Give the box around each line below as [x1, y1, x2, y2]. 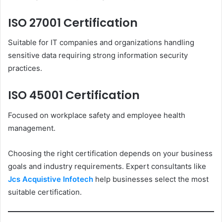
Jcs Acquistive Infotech [8, 174, 93, 184]
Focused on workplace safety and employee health [8, 110, 185, 120]
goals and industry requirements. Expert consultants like [8, 161, 206, 171]
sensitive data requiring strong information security [8, 51, 188, 60]
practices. [8, 63, 42, 73]
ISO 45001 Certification [8, 87, 140, 104]
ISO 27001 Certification [8, 14, 138, 31]
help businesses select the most [93, 174, 209, 184]
